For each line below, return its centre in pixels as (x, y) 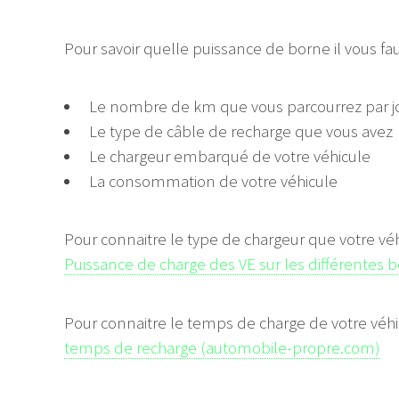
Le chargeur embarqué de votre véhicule (229, 156)
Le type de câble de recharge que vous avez (240, 131)
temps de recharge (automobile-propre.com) (222, 347)
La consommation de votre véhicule (213, 181)
